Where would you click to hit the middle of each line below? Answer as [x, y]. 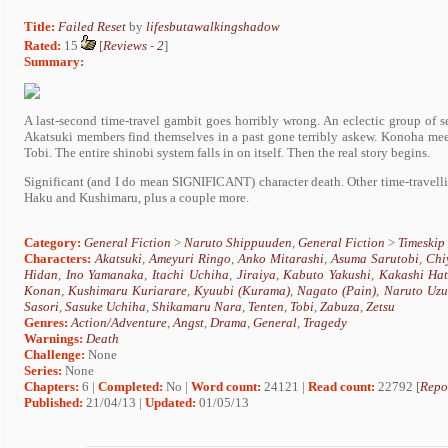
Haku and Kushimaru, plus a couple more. [136, 197]
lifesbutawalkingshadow [213, 26]
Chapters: [51, 387]
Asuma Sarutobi [375, 259]
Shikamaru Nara [197, 307]
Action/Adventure [119, 323]
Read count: [341, 387]
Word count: [226, 387]
